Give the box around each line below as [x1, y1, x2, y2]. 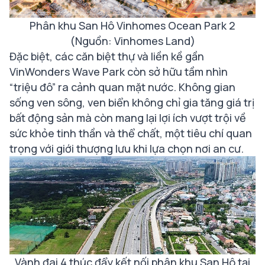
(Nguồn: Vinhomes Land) [70, 33, 195, 48]
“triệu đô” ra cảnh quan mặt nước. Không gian [9, 79, 235, 94]
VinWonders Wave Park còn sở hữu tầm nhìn [9, 64, 228, 79]
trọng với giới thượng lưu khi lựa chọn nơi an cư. [9, 141, 244, 156]
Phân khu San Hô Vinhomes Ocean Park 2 [30, 18, 235, 33]
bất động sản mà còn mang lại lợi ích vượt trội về [9, 110, 246, 125]
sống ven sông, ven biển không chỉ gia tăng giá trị [9, 95, 254, 109]
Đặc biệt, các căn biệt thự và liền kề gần [9, 49, 204, 63]
